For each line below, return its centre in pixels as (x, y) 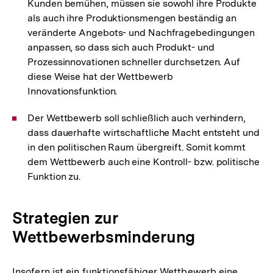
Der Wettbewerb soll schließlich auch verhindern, (136, 118)
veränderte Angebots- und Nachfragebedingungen (141, 33)
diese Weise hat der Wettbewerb (100, 77)
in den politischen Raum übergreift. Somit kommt (136, 147)
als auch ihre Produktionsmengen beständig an (132, 18)
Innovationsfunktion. (73, 91)
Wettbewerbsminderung (104, 237)
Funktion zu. (54, 177)
